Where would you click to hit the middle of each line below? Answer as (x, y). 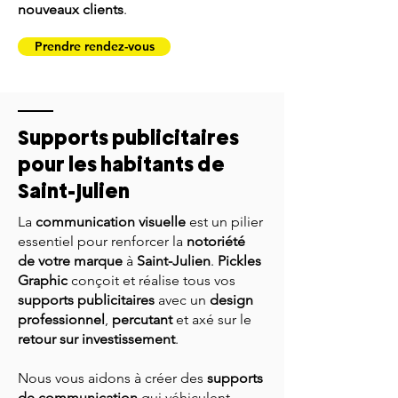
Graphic (43, 280)
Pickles (239, 261)
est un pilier (224, 222)
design (231, 300)
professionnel (61, 319)
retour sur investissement (96, 339)
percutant (142, 319)
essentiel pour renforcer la (102, 241)
